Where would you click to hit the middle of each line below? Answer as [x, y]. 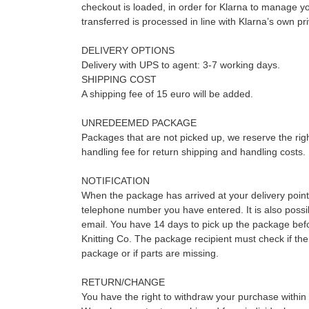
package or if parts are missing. [150, 253]
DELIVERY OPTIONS [128, 50]
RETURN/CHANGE [123, 282]
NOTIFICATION [115, 181]
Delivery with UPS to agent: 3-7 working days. [180, 65]
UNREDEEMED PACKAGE [139, 123]
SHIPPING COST [119, 79]
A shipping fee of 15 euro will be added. [167, 94]
